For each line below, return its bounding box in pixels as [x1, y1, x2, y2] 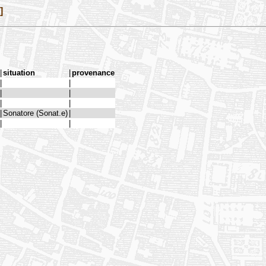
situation [3, 68, 35, 77]
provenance [72, 68, 115, 77]
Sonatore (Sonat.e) [3, 108, 68, 118]
